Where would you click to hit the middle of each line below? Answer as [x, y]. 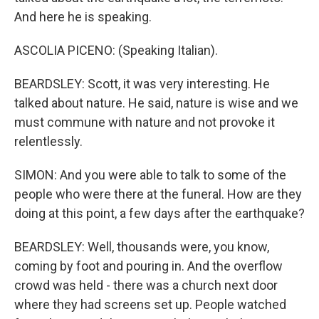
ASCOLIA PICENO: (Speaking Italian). [116, 50]
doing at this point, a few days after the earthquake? [159, 213]
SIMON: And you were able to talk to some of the [150, 175]
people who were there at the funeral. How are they [158, 194]
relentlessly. [48, 141]
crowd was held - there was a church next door [146, 285]
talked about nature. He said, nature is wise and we [156, 103]
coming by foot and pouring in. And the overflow [148, 266]
